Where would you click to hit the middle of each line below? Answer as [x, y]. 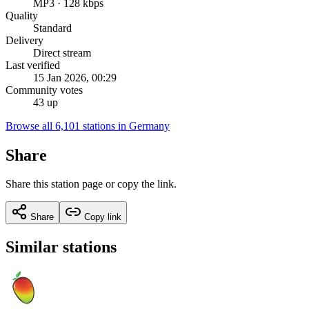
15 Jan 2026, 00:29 [75, 77]
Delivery [24, 40]
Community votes [44, 90]
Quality [22, 15]
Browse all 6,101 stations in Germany [88, 126]
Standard [52, 28]
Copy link [101, 217]
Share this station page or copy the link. [91, 184]
